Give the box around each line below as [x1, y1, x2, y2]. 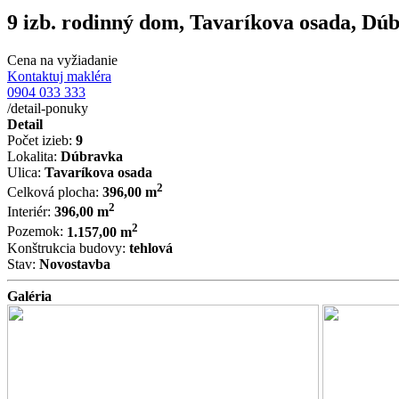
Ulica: [7, 164, 45, 180]
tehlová [129, 240, 173, 256]
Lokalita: [7, 148, 61, 164]
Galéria [7, 288, 52, 304]
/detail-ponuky [7, 100, 88, 116]
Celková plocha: [7, 184, 102, 200]
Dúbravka [61, 148, 123, 164]
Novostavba [39, 256, 110, 272]
